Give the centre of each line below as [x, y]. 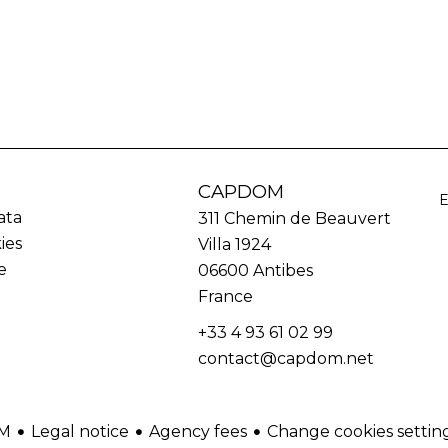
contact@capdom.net [286, 358]
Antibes [281, 270]
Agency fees [198, 431]
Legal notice [80, 431]
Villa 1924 [235, 244]
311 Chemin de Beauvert [295, 218]
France [226, 296]
